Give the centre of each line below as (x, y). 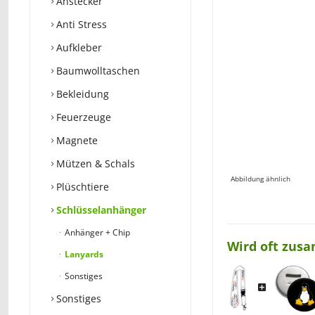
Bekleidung (81, 94)
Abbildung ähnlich (261, 179)
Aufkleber (78, 47)
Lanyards (83, 254)
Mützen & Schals (94, 163)
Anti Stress (80, 24)
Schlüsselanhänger (100, 210)
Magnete (76, 140)
